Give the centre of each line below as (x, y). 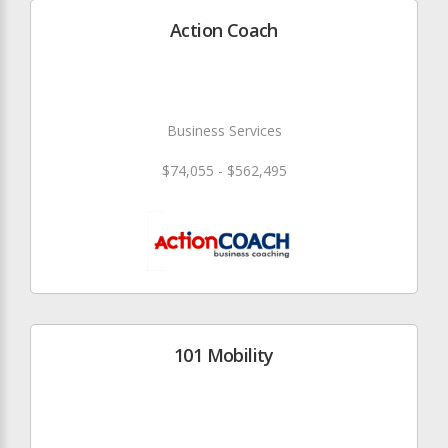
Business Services (224, 130)
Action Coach (224, 29)
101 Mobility (224, 354)
